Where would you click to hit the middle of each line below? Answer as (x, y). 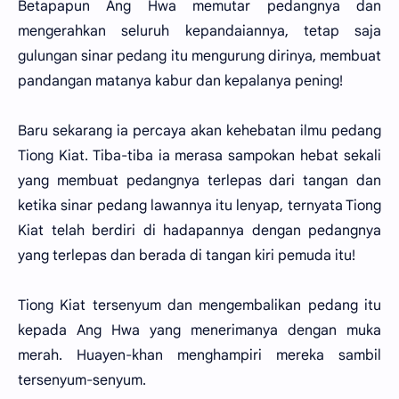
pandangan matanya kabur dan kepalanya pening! (180, 81)
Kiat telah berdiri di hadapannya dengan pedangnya (199, 231)
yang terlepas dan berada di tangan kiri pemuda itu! (187, 256)
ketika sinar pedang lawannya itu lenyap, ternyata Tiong (199, 206)
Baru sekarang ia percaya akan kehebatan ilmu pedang (199, 131)
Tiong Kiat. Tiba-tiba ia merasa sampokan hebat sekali (199, 156)
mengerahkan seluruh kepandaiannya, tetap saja (199, 31)
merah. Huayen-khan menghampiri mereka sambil (199, 355)
